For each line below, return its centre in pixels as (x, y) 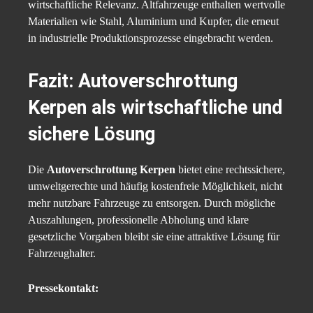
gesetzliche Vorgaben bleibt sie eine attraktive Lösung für (154, 237)
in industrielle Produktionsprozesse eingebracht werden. (151, 38)
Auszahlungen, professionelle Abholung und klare (138, 220)
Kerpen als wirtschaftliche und (155, 108)
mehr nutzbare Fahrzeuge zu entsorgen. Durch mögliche (152, 203)
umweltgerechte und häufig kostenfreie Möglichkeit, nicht (155, 187)
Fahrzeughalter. (62, 254)
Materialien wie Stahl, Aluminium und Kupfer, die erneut (153, 22)
